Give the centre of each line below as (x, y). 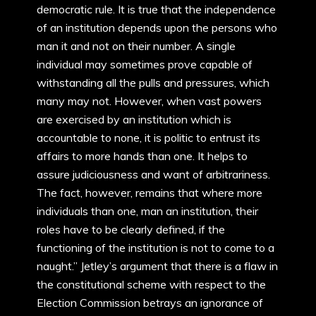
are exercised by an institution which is (134, 119)
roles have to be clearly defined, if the (131, 229)
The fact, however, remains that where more (150, 193)
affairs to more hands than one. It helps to (142, 156)
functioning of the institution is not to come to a (156, 248)
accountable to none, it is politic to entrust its (148, 138)
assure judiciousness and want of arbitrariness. (153, 174)
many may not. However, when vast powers (149, 101)
